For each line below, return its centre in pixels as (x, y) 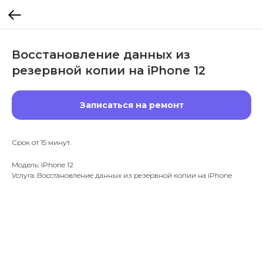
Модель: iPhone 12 (43, 165)
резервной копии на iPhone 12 (109, 70)
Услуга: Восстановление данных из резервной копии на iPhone (122, 175)
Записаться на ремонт (131, 105)
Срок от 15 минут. (41, 142)
